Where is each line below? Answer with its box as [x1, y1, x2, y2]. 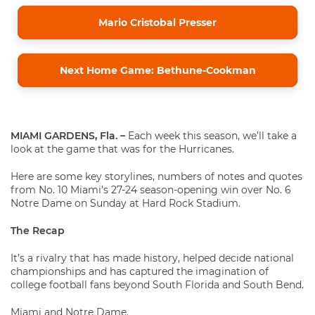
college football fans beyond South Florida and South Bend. [11, 278, 304, 292]
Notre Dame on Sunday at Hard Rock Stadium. [11, 197, 240, 210]
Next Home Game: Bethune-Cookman [59, 64, 256, 77]
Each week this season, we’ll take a [125, 129, 297, 143]
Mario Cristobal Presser [98, 16, 217, 30]
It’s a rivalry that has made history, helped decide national [11, 252, 294, 265]
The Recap [11, 224, 65, 238]
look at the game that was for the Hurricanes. [11, 143, 234, 156]
